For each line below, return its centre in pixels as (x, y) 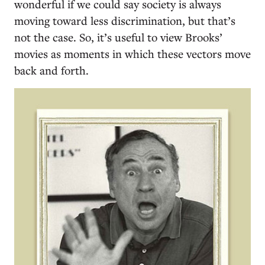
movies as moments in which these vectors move (132, 54)
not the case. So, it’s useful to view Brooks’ (118, 37)
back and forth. (51, 70)
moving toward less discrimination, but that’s (125, 20)
